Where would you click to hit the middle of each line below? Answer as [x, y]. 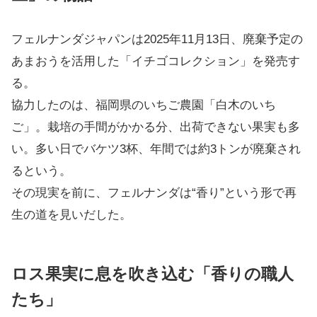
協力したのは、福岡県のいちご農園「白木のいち [144, 105]
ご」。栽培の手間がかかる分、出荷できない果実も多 [156, 127]
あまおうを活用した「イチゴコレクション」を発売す [156, 61]
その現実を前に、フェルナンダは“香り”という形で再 [154, 193]
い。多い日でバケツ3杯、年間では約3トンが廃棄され [156, 149]
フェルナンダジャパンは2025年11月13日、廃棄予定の [157, 39]
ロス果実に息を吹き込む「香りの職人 [152, 274]
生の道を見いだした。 [71, 215]
